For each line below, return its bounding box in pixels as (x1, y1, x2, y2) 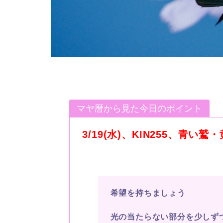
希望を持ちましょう (110, 188, 186, 197)
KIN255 (131, 128, 168, 140)
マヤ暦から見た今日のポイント (77, 103, 203, 113)
